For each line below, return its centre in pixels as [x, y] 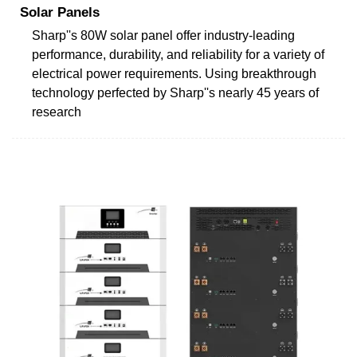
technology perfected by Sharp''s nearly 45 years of [175, 92]
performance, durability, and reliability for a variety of [178, 54]
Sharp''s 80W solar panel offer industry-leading [163, 35]
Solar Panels [60, 12]
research [57, 112]
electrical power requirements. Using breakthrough [174, 73]
